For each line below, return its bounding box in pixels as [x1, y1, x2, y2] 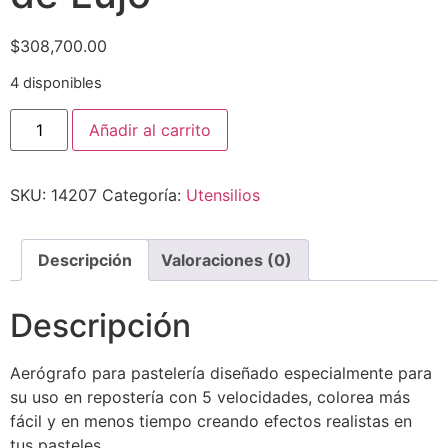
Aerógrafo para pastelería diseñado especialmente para [10, 362, 432, 383]
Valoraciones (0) [161, 249, 292, 270]
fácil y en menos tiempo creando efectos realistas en [10, 410, 412, 431]
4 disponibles [10, 74, 102, 93]
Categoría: [102, 184, 186, 205]
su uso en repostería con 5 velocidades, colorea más [10, 386, 410, 407]
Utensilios [186, 184, 260, 205]
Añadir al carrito [89, 119, 212, 140]
